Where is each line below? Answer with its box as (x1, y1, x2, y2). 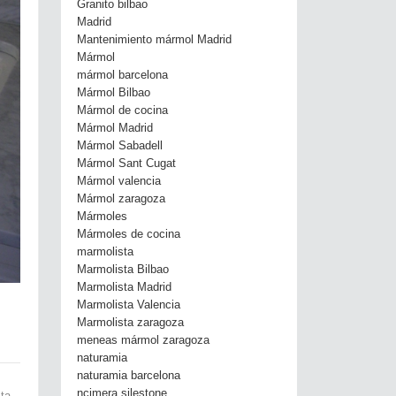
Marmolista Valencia (76, 299, 180, 311)
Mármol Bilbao (76, 87, 150, 99)
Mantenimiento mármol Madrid (76, 34, 232, 46)
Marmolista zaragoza (76, 316, 184, 329)
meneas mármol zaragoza (76, 334, 209, 346)
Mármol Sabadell (76, 140, 163, 152)
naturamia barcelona (76, 369, 180, 382)
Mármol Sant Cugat (76, 157, 176, 170)
